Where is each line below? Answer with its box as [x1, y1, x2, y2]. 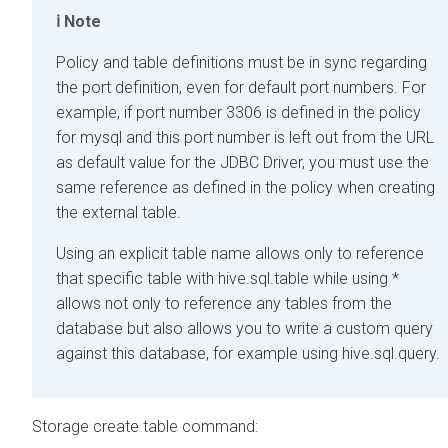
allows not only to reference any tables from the [56, 294, 392, 314]
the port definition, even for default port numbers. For [56, 78, 426, 98]
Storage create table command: [32, 417, 258, 437]
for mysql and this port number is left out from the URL [56, 128, 434, 148]
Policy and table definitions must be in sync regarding [56, 53, 427, 73]
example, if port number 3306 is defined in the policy [56, 103, 421, 123]
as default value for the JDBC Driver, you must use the [56, 153, 429, 173]
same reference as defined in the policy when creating [56, 178, 435, 198]
